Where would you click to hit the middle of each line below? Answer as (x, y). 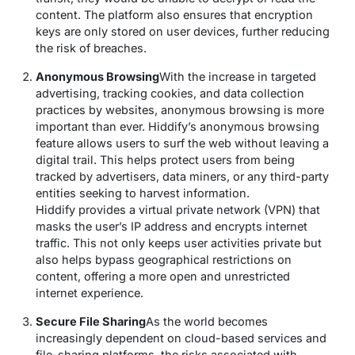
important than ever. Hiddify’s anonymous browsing (177, 127)
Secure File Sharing (91, 322)
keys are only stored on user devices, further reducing (183, 32)
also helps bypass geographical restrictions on (164, 260)
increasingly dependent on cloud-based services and (181, 338)
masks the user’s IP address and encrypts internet (172, 227)
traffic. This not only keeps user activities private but (179, 243)
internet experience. (90, 293)
